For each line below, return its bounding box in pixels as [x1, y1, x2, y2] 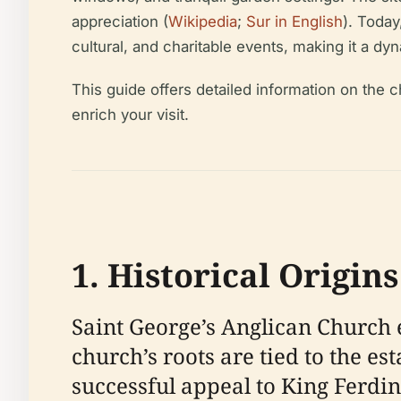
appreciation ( [72, 13, 168, 30]
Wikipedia [168, 13, 237, 30]
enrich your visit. [72, 106, 189, 124]
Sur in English [246, 13, 343, 30]
